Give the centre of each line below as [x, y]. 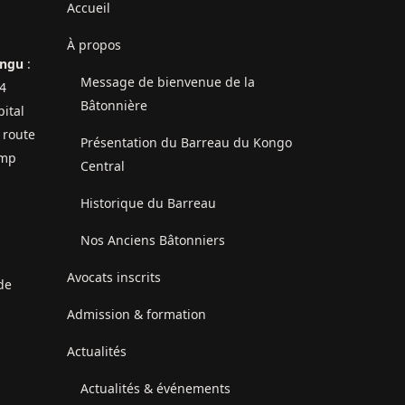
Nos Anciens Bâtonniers [152, 240]
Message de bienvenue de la [167, 82]
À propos [94, 45]
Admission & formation [136, 315]
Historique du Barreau [148, 203]
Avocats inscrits [113, 278]
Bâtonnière [113, 106]
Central [102, 166]
